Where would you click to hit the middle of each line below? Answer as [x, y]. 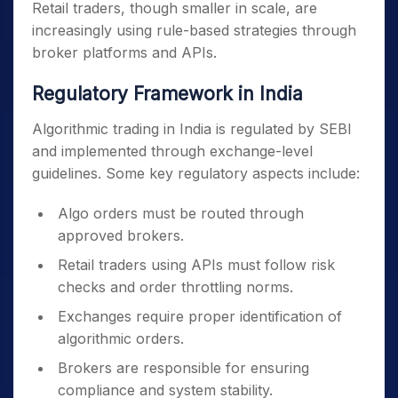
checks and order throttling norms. [175, 287]
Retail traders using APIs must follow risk [196, 265]
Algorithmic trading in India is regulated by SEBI [192, 129]
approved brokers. [121, 235]
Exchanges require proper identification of [200, 316]
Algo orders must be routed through [181, 213]
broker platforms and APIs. [124, 52]
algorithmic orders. [121, 338]
